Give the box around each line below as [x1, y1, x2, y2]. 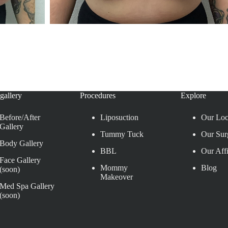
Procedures [79, 91, 116, 100]
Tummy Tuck [100, 129, 144, 138]
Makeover [100, 172, 133, 181]
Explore [181, 91, 207, 100]
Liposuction [100, 112, 138, 122]
